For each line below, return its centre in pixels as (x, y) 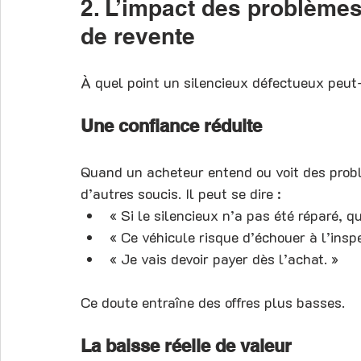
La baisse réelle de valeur (186, 345)
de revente (138, 35)
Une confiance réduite (171, 125)
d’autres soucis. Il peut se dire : (181, 193)
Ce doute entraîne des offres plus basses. (213, 302)
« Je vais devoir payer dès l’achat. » (224, 258)
